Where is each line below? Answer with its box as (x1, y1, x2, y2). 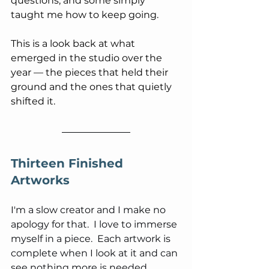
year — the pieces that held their (11, 66, 171, 78)
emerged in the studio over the (11, 52, 165, 64)
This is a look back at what (11, 37, 138, 49)
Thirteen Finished (11, 156, 127, 171)
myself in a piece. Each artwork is (11, 232, 173, 244)
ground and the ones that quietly (11, 80, 174, 92)
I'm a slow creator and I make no (11, 204, 168, 216)
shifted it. (11, 95, 55, 107)
